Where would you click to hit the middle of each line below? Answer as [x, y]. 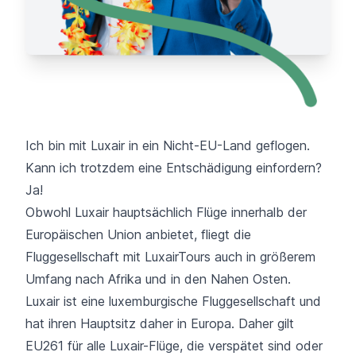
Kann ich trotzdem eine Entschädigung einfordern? [174, 167]
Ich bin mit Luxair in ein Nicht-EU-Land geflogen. [168, 145]
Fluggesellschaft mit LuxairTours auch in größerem [170, 256]
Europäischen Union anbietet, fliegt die [138, 234]
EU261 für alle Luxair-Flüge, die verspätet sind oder [174, 345]
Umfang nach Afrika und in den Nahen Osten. [158, 279]
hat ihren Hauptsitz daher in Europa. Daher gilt [160, 323]
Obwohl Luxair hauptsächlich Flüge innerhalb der [166, 212]
